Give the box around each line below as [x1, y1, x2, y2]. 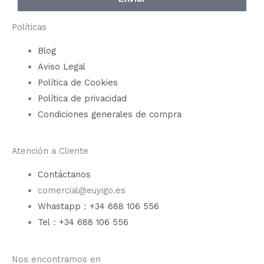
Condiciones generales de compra [37, 108, 181, 120]
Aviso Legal [37, 61, 85, 72]
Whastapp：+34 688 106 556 [37, 201, 159, 212]
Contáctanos [37, 169, 91, 180]
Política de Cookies [37, 77, 118, 88]
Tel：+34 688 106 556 [37, 217, 128, 228]
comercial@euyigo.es [37, 185, 126, 196]
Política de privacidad [37, 93, 127, 104]
